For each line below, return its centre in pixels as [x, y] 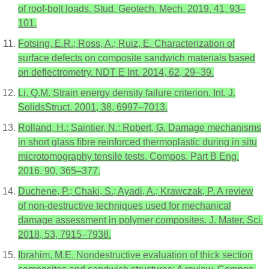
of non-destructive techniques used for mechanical [125, 206]
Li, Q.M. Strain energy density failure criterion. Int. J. [127, 93]
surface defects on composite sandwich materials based [137, 58]
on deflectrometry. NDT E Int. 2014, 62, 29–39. [116, 73]
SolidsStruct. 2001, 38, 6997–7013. [93, 107]
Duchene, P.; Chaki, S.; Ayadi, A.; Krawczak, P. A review [136, 192]
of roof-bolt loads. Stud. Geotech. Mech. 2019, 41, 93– [132, 9]
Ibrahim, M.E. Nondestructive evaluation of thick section [135, 255]
